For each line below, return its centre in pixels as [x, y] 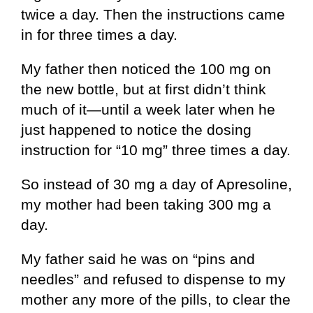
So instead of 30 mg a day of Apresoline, [156, 184]
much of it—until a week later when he [148, 110]
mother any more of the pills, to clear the [156, 300]
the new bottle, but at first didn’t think [144, 89]
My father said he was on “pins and [138, 259]
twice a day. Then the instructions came [153, 15]
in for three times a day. [99, 35]
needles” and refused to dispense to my [153, 279]
